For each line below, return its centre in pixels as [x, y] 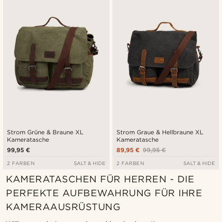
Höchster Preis [141, 30]
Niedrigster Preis [145, 16]
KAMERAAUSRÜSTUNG [63, 207]
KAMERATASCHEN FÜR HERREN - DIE [100, 179]
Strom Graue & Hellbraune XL [160, 132]
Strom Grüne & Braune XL [45, 132]
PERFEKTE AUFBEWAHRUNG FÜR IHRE [104, 193]
